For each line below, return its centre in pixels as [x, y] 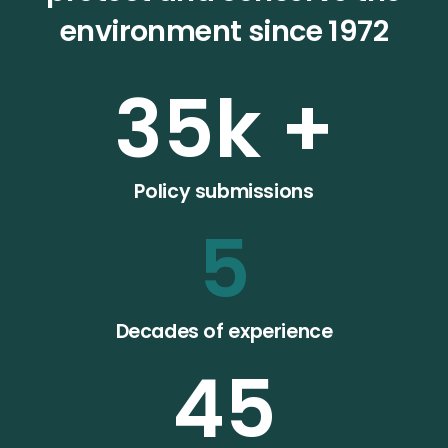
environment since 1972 [224, 30]
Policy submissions [224, 191]
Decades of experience [224, 331]
